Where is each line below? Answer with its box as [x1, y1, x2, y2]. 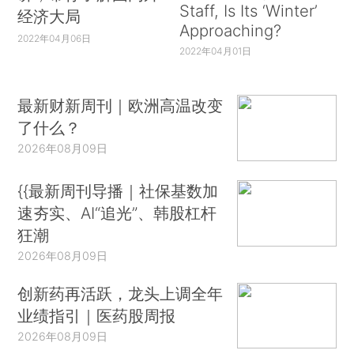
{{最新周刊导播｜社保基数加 [17, 180, 219, 201]
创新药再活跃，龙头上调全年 [17, 283, 224, 303]
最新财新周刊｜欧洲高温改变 [17, 96, 224, 116]
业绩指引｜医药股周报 [17, 305, 176, 326]
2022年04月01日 [179, 44, 251, 57]
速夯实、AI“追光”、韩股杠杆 [17, 202, 217, 223]
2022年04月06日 [17, 32, 92, 44]
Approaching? [179, 20, 281, 40]
